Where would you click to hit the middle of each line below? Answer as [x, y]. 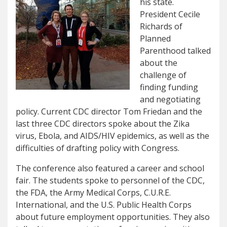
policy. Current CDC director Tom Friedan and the [109, 112]
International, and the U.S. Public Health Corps [104, 205]
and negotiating [170, 100]
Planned [155, 39]
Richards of [161, 27]
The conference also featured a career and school [110, 168]
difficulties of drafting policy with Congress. [98, 148]
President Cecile [170, 14]
